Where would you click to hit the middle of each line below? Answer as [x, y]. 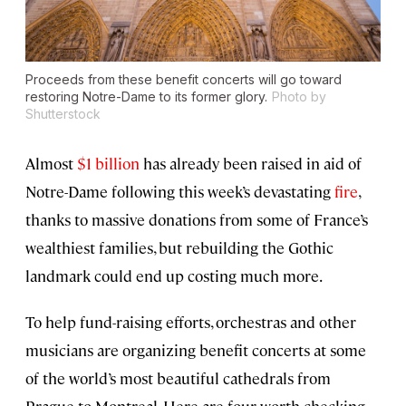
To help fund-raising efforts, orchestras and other [191, 322]
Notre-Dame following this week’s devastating [180, 192]
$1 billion [108, 164]
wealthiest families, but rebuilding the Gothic [179, 248]
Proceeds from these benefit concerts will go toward [184, 80]
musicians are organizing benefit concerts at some [196, 350]
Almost [51, 164]
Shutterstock [63, 114]
